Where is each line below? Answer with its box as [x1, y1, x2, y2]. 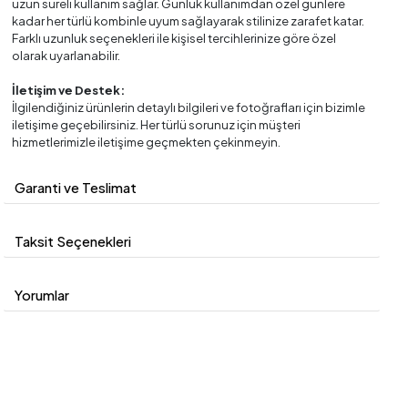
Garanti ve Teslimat [15, 178, 138, 196]
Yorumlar [15, 285, 70, 303]
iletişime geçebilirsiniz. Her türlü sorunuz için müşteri [12, 117, 301, 132]
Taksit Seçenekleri [15, 231, 132, 250]
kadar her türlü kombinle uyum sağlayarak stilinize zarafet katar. [12, 13, 365, 28]
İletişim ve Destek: [12, 82, 126, 97]
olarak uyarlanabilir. [12, 47, 121, 63]
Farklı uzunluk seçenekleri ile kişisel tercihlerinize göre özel [12, 30, 337, 46]
